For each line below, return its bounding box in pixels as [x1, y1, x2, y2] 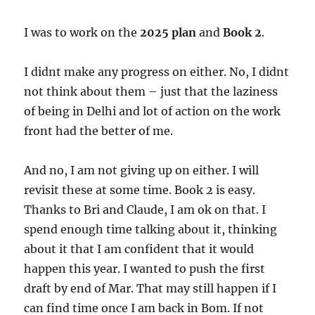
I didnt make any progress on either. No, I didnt [24, 65, 290, 79]
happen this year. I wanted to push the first [24, 262, 266, 276]
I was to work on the [24, 25, 141, 39]
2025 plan [140, 25, 197, 39]
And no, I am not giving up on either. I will [24, 163, 259, 177]
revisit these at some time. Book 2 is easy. [24, 183, 256, 197]
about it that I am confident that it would [24, 242, 255, 256]
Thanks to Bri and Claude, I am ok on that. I [24, 202, 266, 217]
